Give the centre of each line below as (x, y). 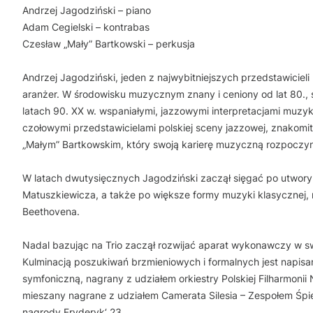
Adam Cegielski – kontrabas (86, 27)
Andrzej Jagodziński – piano (87, 10)
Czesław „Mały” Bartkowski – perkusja (109, 44)
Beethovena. (51, 211)
